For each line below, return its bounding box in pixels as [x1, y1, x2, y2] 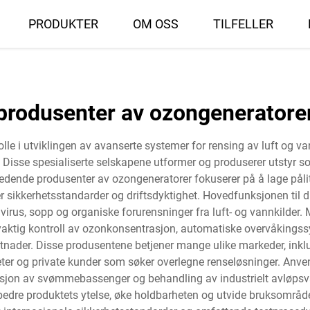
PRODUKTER [28, 17, 98, 31]
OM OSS [133, 17, 179, 31]
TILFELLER [213, 17, 273, 31]
